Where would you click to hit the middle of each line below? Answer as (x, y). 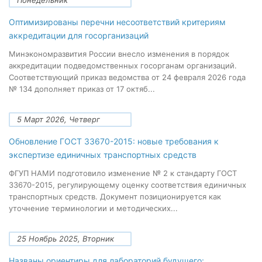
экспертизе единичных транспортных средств (103, 155)
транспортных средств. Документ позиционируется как (115, 196)
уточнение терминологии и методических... (93, 208)
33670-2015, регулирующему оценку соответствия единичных (127, 185)
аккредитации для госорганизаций (79, 35)
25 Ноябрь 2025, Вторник (65, 239)
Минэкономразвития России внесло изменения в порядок (119, 54)
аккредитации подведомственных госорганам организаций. (123, 65)
